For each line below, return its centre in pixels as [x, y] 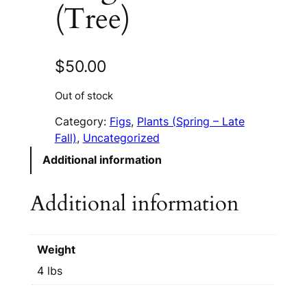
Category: [82, 121]
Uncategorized [121, 138]
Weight [56, 249]
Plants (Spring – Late [191, 121]
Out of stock [84, 96]
